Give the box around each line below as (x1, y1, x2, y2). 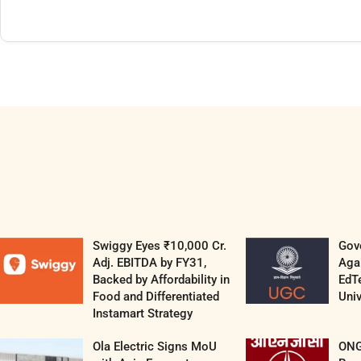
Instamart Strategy (92, 306, 193, 322)
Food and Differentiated (92, 289, 219, 305)
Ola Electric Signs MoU (92, 339, 217, 355)
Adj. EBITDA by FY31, (92, 255, 206, 271)
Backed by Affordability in (92, 272, 230, 288)
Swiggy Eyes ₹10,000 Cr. (92, 239, 226, 254)
